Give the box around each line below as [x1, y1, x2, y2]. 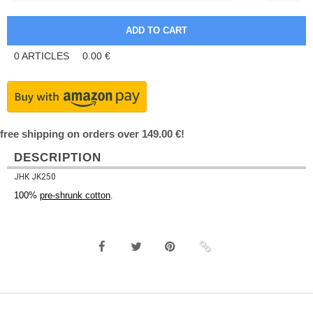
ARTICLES [20, 50, 72, 61]
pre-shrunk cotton [40, 190, 110, 201]
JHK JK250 [14, 172, 56, 182]
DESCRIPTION [14, 151, 101, 164]
